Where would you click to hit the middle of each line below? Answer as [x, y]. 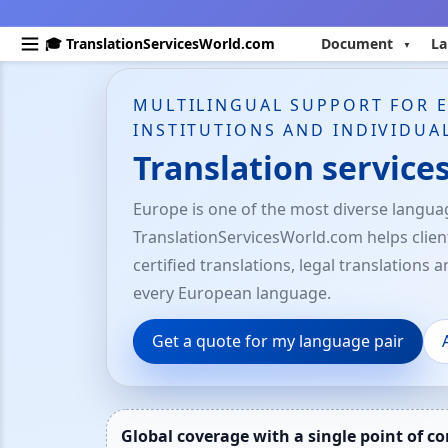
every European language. [232, 293]
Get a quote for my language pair [278, 341]
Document [357, 43]
